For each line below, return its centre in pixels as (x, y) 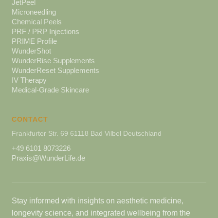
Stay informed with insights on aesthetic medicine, (98, 201)
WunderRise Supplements (53, 61)
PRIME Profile (34, 41)
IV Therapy (29, 80)
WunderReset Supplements (55, 71)
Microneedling (34, 12)
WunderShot (31, 51)
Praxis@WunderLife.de (48, 158)
